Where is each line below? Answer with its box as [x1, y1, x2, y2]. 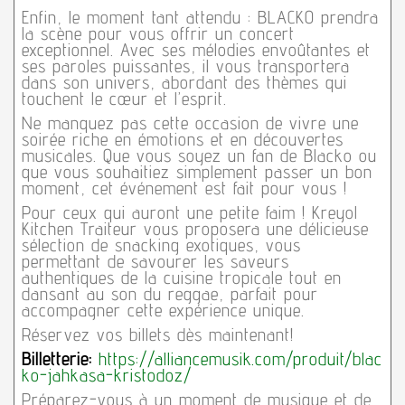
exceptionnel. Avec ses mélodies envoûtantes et [21, 39, 371, 61]
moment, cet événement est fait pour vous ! [21, 177, 347, 200]
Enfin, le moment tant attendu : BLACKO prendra [21, 6, 379, 29]
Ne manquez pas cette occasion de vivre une [21, 112, 359, 135]
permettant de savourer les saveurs [21, 250, 289, 273]
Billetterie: [21, 348, 92, 371]
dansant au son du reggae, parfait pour [21, 283, 318, 306]
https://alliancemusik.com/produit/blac [98, 348, 382, 371]
